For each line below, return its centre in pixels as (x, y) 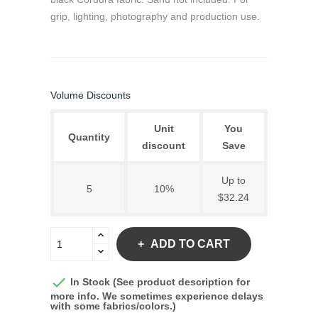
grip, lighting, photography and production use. (155, 16)
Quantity (89, 137)
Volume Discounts (91, 95)
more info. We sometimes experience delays (157, 296)
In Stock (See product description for (159, 281)
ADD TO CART (190, 244)
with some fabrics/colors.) (113, 306)
